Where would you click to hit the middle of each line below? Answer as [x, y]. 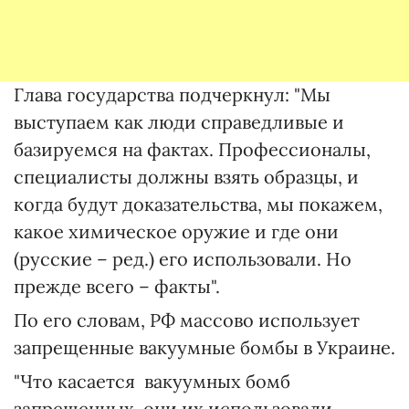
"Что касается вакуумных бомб [152, 382]
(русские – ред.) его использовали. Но [183, 259]
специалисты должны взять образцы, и [186, 177]
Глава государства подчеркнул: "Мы [172, 95]
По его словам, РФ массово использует [187, 320]
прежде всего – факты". [117, 287]
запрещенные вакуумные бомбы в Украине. [204, 348]
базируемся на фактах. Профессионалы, [192, 150]
